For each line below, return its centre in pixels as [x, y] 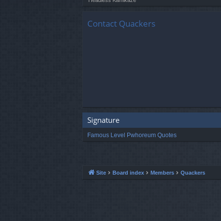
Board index [128, 173]
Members [162, 173]
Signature [103, 120]
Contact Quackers [121, 24]
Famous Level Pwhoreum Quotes [132, 135]
